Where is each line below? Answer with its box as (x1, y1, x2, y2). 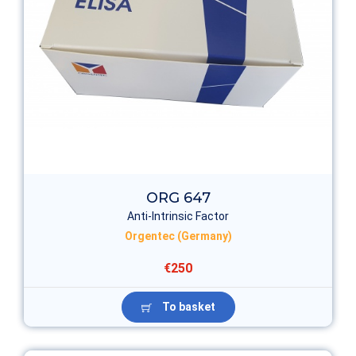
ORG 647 (145, 189, 211, 207)
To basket (159, 300, 215, 314)
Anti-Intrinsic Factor (127, 210, 229, 223)
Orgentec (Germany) (124, 230, 232, 243)
